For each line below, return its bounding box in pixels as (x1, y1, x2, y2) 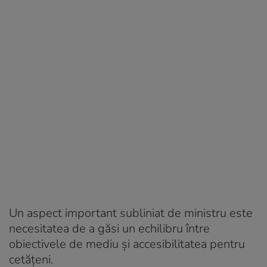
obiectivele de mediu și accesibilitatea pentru (9, 235, 245, 252)
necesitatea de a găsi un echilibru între (9, 220, 210, 237)
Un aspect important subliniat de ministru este (9, 204, 253, 221)
